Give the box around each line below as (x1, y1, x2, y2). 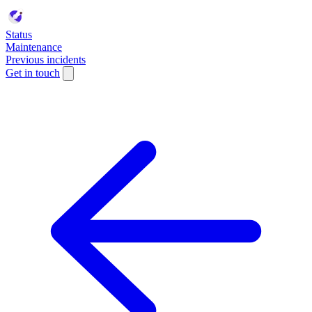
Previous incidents (6, 54, 86, 65)
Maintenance (6, 41, 62, 53)
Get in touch (6, 67, 60, 79)
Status (6, 29, 32, 40)
